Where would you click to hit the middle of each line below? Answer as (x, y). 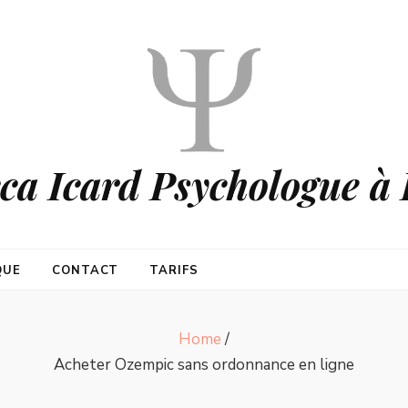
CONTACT (85, 270)
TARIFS (174, 270)
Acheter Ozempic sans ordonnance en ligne (204, 365)
